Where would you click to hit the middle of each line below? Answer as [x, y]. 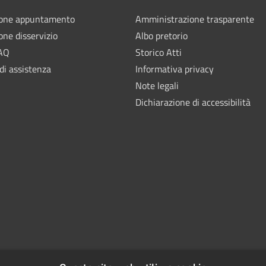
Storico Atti [159, 52]
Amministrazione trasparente [195, 19]
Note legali [157, 85]
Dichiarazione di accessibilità [193, 102]
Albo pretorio [161, 35]
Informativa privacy [175, 69]
